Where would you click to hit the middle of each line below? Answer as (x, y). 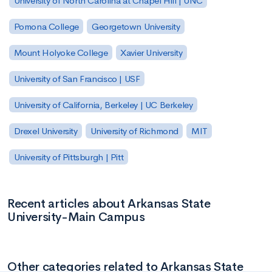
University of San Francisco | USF (77, 79)
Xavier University (151, 53)
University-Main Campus (76, 217)
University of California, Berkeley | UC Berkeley (103, 104)
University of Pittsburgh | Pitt (69, 157)
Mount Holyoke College (61, 53)
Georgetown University (136, 27)
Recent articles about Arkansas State (109, 203)
